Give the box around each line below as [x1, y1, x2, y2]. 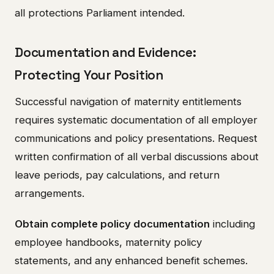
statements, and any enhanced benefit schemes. [15, 254, 248, 267]
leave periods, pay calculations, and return [15, 169, 220, 182]
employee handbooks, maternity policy [15, 236, 202, 249]
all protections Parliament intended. [15, 6, 185, 19]
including [210, 218, 255, 231]
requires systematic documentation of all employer [15, 114, 257, 127]
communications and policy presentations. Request [15, 132, 257, 145]
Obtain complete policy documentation [15, 218, 210, 231]
